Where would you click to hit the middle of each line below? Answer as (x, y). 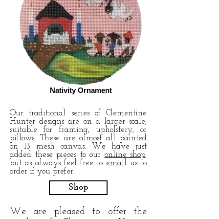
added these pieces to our (57, 155)
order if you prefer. (42, 171)
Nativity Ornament (81, 90)
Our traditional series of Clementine (78, 113)
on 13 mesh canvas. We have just (78, 146)
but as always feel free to (58, 163)
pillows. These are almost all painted (78, 138)
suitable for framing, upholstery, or (78, 130)
